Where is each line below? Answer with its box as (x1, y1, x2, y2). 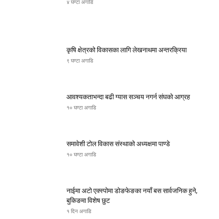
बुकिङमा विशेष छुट (66, 196, 110, 204)
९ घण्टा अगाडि (66, 56, 93, 64)
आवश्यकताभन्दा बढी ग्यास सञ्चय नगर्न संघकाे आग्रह (66, 92, 190, 101)
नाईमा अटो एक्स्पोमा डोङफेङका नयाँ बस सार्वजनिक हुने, (66, 186, 197, 195)
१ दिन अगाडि (66, 207, 91, 215)
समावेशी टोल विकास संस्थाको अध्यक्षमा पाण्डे (66, 139, 170, 148)
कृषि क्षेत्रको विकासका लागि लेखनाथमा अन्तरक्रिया (66, 45, 187, 54)
